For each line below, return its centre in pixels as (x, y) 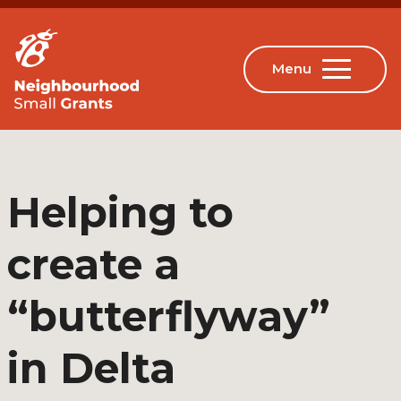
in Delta (91, 368)
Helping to (120, 213)
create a (94, 264)
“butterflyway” (169, 316)
